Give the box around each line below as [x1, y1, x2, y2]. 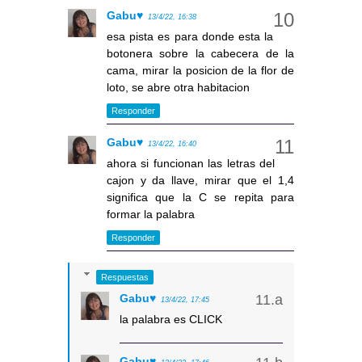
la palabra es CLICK [120, 312, 222, 326]
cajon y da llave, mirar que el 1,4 [107, 174, 294, 187]
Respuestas [101, 271, 149, 282]
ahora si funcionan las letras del [107, 157, 275, 170]
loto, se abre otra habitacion [107, 81, 250, 95]
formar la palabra [107, 208, 195, 221]
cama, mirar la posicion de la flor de [107, 64, 294, 78]
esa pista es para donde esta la [107, 30, 273, 44]
